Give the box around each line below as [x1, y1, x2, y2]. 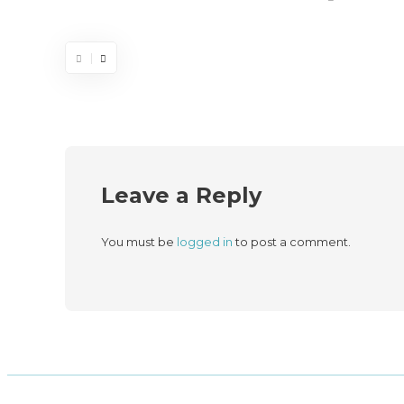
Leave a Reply [101, 182, 262, 208]
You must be [101, 234, 177, 249]
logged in [177, 234, 233, 249]
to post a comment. [233, 234, 351, 249]
